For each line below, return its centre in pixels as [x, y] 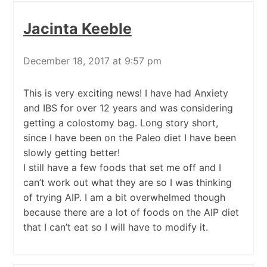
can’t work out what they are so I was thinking [127, 183]
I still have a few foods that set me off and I [122, 168]
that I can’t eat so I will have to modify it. [115, 227]
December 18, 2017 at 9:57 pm [92, 61]
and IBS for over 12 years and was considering [128, 108]
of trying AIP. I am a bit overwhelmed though [124, 198]
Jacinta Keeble [77, 28]
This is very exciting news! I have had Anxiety [125, 93]
